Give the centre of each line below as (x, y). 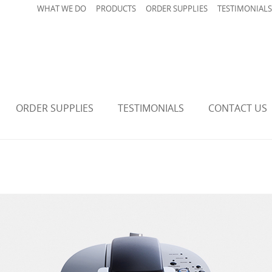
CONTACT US (238, 108)
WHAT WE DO (62, 9)
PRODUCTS (116, 9)
